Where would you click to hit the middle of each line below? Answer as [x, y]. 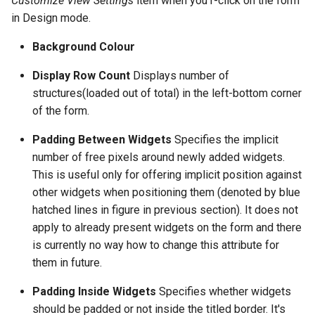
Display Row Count [81, 75]
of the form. [61, 110]
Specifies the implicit [225, 139]
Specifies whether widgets [224, 291]
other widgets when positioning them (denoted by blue [166, 192]
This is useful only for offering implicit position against [167, 174]
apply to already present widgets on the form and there [167, 227]
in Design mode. [51, 18]
